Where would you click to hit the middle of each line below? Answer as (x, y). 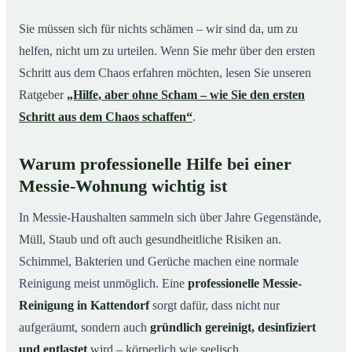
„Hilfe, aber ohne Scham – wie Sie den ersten (186, 95)
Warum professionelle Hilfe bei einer (155, 165)
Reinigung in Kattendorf (84, 306)
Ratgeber (43, 95)
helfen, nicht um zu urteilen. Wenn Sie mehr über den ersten (167, 51)
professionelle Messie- (245, 284)
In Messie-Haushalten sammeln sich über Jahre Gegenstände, (170, 218)
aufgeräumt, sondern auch (84, 328)
